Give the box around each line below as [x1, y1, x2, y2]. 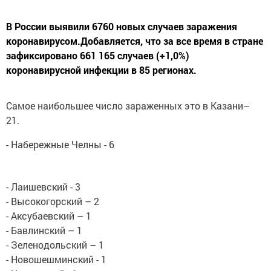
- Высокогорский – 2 [6, 195, 99, 207]
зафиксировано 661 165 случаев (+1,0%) [6, 49, 189, 62]
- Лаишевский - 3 [6, 180, 80, 193]
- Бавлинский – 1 [6, 224, 82, 237]
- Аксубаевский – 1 [6, 209, 91, 222]
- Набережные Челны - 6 [6, 138, 114, 151]
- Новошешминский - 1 [6, 253, 106, 266]
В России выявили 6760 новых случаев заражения [6, 20, 237, 33]
